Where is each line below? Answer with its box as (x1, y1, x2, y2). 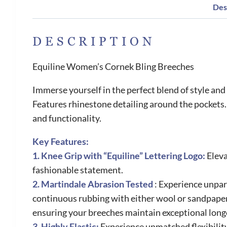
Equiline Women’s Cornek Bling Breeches (32, 61, 194, 72)
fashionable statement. (32, 164, 123, 176)
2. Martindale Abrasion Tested (32, 178, 155, 190)
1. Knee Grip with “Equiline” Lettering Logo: (32, 150, 207, 162)
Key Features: (32, 136, 89, 147)
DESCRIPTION (32, 34, 156, 50)
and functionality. (32, 112, 101, 124)
